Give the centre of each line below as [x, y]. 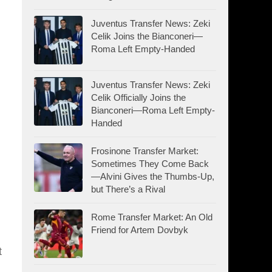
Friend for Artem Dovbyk [140, 229]
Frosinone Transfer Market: [145, 151]
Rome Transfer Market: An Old [152, 217]
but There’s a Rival [128, 189]
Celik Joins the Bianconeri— [147, 36]
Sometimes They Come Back [150, 163]
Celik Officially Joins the [138, 97]
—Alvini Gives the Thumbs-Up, [153, 176]
